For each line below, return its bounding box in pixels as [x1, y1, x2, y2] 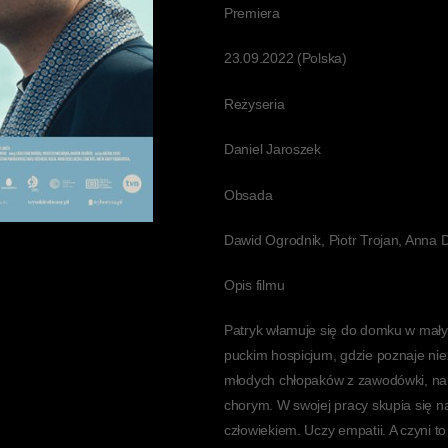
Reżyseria [224, 95, 285, 112]
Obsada [224, 186, 273, 203]
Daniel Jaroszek [224, 140, 321, 157]
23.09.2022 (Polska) [224, 49, 347, 66]
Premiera [224, 4, 280, 21]
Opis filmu [224, 276, 285, 293]
